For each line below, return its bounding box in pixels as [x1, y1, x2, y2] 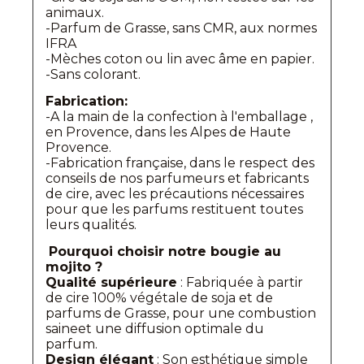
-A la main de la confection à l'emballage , [45, 108, 313, 124]
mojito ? [45, 258, 102, 275]
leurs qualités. [45, 216, 136, 232]
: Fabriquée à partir [177, 274, 303, 290]
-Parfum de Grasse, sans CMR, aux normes [45, 19, 317, 36]
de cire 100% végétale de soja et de [45, 289, 273, 305]
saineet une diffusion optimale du [45, 320, 264, 336]
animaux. [45, 4, 104, 20]
